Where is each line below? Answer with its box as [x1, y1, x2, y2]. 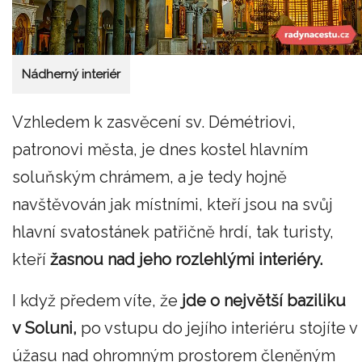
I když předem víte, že [12, 291, 182, 311]
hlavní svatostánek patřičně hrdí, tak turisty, [12, 221, 334, 242]
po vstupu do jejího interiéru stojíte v [77, 318, 357, 339]
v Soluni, [12, 318, 77, 339]
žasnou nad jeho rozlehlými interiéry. [50, 249, 322, 269]
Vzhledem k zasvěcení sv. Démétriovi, [12, 112, 296, 132]
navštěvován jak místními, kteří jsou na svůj [12, 194, 333, 214]
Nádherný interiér [22, 67, 120, 82]
